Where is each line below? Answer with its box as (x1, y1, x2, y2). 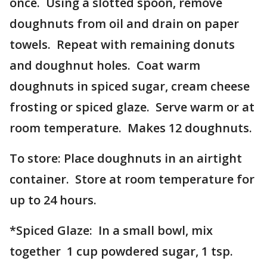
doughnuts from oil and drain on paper (10, 15, 239, 32)
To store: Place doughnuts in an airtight (10, 150, 242, 166)
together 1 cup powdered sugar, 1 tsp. (10, 243, 233, 259)
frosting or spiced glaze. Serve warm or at (10, 99, 254, 115)
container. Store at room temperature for (10, 171, 254, 187)
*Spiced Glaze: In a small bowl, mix (10, 222, 213, 238)
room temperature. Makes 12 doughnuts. (10, 120, 252, 136)
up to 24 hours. (10, 192, 97, 208)
